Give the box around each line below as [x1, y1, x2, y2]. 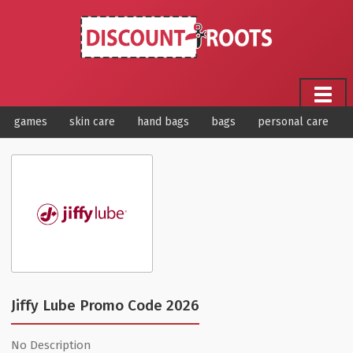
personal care [258, 115, 329, 129]
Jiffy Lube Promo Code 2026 [11, 296, 199, 315]
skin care [69, 115, 115, 129]
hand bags [137, 115, 189, 129]
